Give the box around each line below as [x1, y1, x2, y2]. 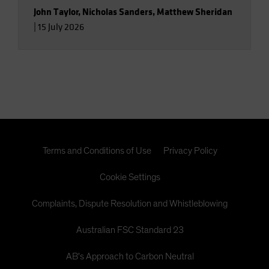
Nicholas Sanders [82, 5, 153, 19]
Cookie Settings [99, 172, 160, 183]
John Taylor [34, 5, 79, 19]
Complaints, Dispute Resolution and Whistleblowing [32, 199, 228, 209]
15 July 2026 [38, 21, 84, 34]
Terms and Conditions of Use [42, 146, 151, 156]
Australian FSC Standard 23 [76, 225, 184, 235]
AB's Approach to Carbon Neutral [65, 252, 194, 262]
